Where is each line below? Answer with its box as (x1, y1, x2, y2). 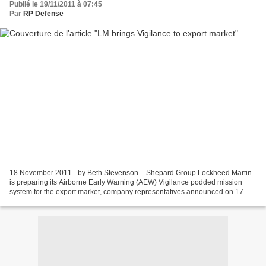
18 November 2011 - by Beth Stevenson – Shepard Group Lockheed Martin (9, 168, 252, 177)
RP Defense (23, 9, 64, 18)
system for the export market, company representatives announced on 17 (9, 187, 243, 196)
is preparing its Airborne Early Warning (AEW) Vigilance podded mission (9, 178, 242, 186)
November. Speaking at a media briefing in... (9, 197, 152, 205)
